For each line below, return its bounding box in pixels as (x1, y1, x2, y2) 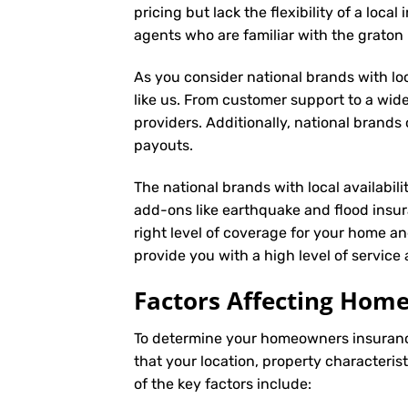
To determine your (134, 330, 260, 348)
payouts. (134, 136, 193, 154)
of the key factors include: (134, 375, 311, 393)
